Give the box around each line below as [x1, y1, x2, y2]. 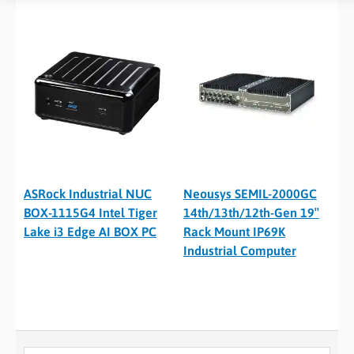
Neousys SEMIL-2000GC [183, 186, 317, 201]
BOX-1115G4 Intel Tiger [24, 205, 157, 220]
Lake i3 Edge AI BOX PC [24, 224, 156, 239]
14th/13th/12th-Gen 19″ [183, 205, 319, 220]
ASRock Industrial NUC [24, 186, 152, 201]
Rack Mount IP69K [183, 224, 285, 239]
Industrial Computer [183, 243, 296, 258]
